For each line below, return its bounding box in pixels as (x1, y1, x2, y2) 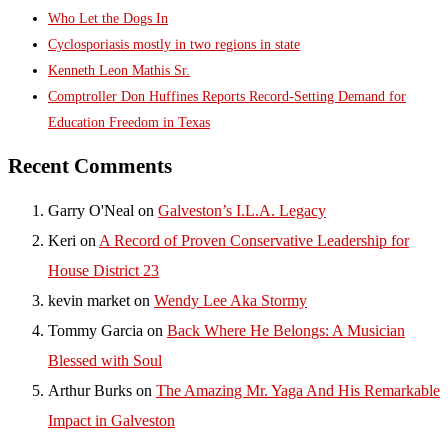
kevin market (48, 291, 130, 309)
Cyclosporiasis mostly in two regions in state (48, 37, 300, 53)
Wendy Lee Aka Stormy (154, 291, 307, 309)
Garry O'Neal (48, 201, 134, 219)
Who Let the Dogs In (48, 11, 168, 27)
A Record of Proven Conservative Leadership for (99, 231, 409, 249)
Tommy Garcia (48, 321, 143, 339)
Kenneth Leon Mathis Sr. (48, 63, 190, 79)
